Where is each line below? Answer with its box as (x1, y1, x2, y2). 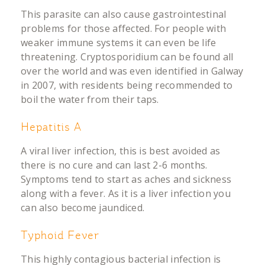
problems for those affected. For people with (21, 22, 227, 35)
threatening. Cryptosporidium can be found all (21, 50, 234, 63)
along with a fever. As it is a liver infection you (21, 187, 231, 200)
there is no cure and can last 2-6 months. (21, 159, 208, 172)
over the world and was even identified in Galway (21, 64, 244, 77)
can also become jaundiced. (21, 201, 145, 214)
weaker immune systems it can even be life (21, 36, 216, 49)
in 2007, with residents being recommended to (21, 79, 233, 92)
